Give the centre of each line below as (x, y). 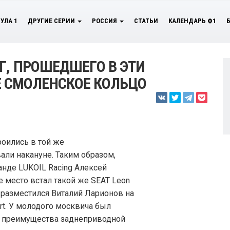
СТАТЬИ (146, 21)
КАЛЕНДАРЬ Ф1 (192, 21)
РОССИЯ (105, 21)
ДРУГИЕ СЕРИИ (52, 21)
